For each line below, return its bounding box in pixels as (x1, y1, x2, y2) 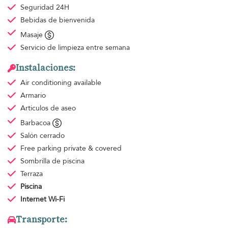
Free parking (20, 144, 64, 154)
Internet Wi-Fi (20, 194, 65, 205)
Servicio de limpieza (20, 43, 86, 53)
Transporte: (16, 213, 67, 226)
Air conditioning (20, 78, 74, 88)
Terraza (20, 169, 43, 179)
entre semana (85, 43, 130, 53)
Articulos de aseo (20, 103, 76, 113)
